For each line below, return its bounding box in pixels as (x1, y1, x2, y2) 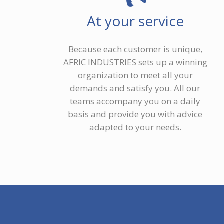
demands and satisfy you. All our (70, 82, 201, 94)
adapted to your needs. (89, 121, 181, 133)
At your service (86, 11, 184, 31)
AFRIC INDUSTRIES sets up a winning (63, 56, 207, 68)
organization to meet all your (77, 69, 193, 81)
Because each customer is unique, (68, 43, 202, 55)
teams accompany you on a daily (70, 95, 201, 107)
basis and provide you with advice (68, 108, 203, 120)
